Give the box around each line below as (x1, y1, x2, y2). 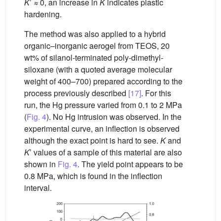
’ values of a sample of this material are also (30, 146, 182, 158)
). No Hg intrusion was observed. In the (46, 110, 182, 122)
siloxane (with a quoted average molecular (24, 63, 172, 75)
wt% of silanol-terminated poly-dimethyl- (24, 51, 163, 63)
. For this (141, 87, 171, 99)
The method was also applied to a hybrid (24, 28, 166, 39)
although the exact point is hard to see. (24, 134, 160, 146)
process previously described (24, 87, 128, 99)
